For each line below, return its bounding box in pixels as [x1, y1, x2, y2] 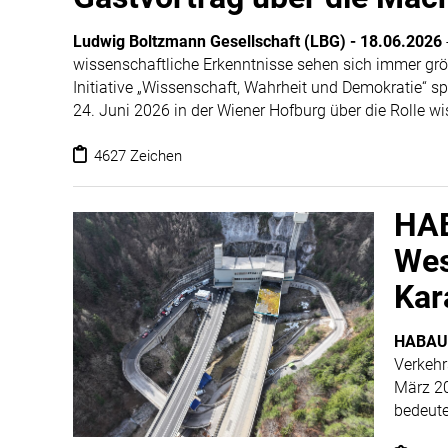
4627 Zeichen [90, 147, 182, 165]
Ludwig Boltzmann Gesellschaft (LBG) [73, 32, 346, 51]
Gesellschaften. [73, 124, 181, 143]
